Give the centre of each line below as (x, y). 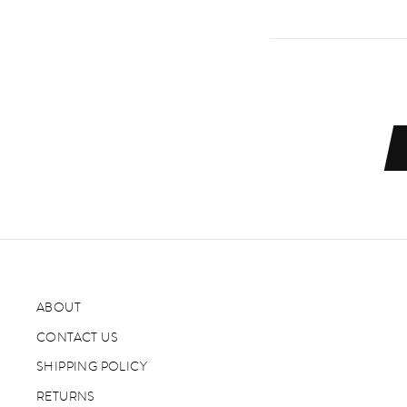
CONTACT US (77, 337)
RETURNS (66, 396)
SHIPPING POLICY (92, 367)
